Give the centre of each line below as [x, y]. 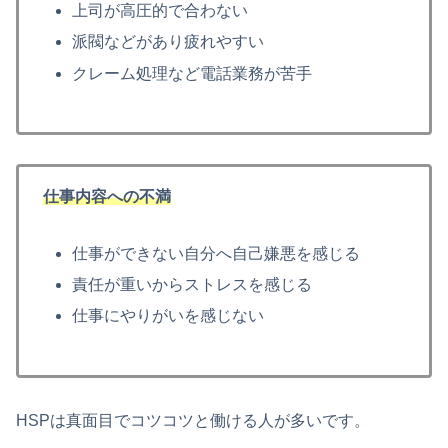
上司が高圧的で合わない [160, 11]
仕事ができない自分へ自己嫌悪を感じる [216, 254]
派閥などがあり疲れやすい [168, 42]
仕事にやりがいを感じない [168, 316]
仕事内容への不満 [107, 197]
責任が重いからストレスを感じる [192, 285]
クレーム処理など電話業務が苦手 [192, 73]
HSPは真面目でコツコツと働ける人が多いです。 [193, 421]
